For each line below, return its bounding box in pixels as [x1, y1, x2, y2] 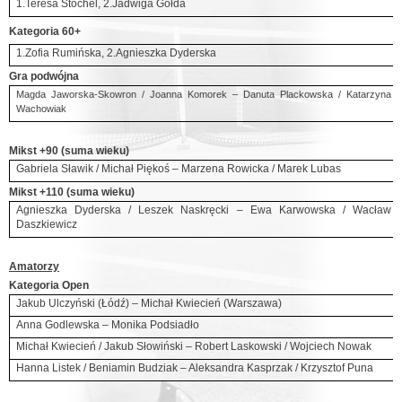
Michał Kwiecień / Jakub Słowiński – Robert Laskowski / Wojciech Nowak [16, 340, 372, 353]
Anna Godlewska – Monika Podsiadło [16, 319, 200, 331]
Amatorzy [9, 260, 59, 273]
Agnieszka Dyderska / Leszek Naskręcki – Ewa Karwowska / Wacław [16, 204, 391, 216]
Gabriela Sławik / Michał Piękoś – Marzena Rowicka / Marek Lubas [16, 162, 342, 175]
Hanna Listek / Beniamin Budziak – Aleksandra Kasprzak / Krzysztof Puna [16, 362, 374, 374]
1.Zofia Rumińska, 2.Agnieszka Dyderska [16, 47, 217, 59]
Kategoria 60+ [9, 25, 81, 38]
